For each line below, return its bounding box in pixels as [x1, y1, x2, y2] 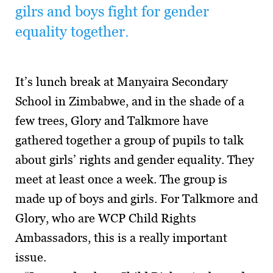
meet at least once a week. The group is [15, 172, 227, 186]
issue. [15, 250, 46, 264]
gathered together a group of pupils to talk [15, 133, 244, 147]
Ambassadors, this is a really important [15, 230, 227, 245]
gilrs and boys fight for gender [15, 2, 209, 20]
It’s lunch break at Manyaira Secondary [15, 74, 228, 89]
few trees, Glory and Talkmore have [15, 113, 208, 128]
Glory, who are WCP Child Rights [15, 211, 196, 225]
